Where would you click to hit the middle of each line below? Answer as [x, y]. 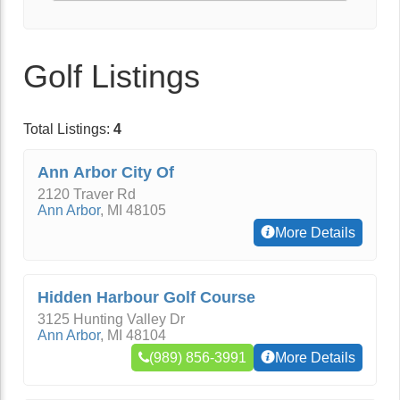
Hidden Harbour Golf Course [146, 297]
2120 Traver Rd [87, 194]
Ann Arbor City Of [106, 172]
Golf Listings [112, 76]
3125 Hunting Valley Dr [111, 319]
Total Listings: [68, 129]
